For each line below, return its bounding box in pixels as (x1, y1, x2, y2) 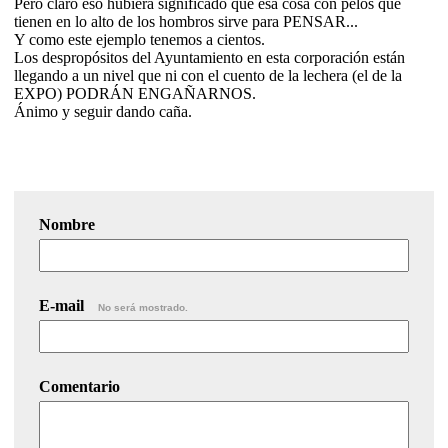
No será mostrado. (98, 301, 188, 313)
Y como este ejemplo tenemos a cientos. (14, 30, 265, 48)
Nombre (39, 215, 95, 233)
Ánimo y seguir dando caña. (14, 102, 192, 120)
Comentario (39, 377, 120, 395)
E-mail (39, 296, 88, 314)
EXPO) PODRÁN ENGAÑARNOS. (14, 84, 256, 102)
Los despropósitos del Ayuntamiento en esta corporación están (14, 48, 405, 66)
